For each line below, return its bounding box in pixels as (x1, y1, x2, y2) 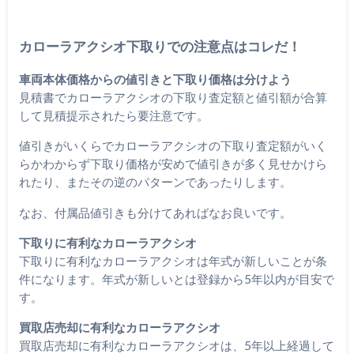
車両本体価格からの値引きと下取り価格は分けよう (18, 71, 292, 86)
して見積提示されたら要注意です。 (18, 107, 209, 122)
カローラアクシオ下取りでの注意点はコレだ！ (18, 38, 301, 55)
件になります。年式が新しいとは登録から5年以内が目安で (18, 271, 334, 286)
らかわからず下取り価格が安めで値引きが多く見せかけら (18, 156, 327, 171)
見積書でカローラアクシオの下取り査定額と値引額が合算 (18, 89, 327, 104)
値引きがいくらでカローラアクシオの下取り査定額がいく (18, 138, 327, 153)
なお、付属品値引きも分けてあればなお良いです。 (18, 205, 292, 220)
